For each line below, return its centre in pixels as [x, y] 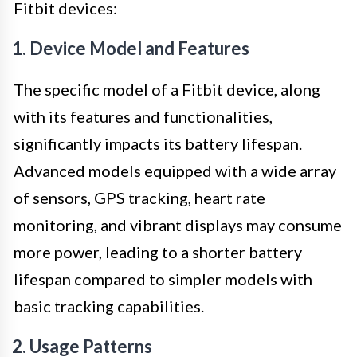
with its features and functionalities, [143, 116]
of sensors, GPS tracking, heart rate [139, 197]
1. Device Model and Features [131, 48]
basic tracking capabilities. [109, 306]
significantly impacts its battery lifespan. [158, 143]
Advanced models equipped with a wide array [175, 170]
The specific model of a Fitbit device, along [167, 89]
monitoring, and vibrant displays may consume [178, 224]
